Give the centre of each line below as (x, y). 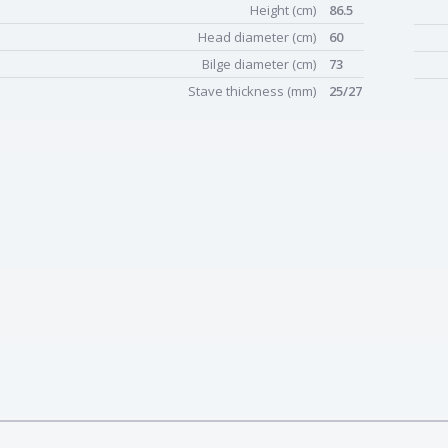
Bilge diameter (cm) (260, 64)
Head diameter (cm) (258, 37)
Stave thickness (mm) (253, 91)
